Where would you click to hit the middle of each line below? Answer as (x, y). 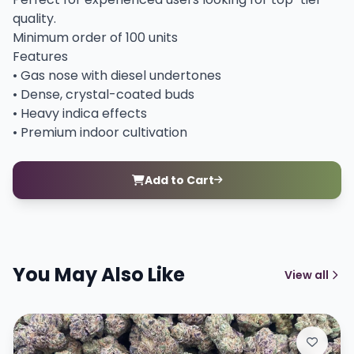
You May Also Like (99, 275)
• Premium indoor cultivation (100, 132)
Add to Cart (179, 180)
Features (40, 56)
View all (307, 275)
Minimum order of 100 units (95, 38)
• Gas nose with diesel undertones (117, 75)
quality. (34, 19)
